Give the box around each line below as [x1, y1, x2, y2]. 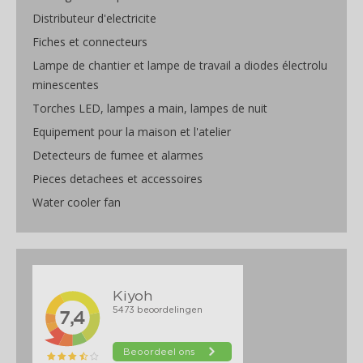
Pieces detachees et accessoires [32, 171, 203, 187]
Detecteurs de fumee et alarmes [32, 147, 203, 164]
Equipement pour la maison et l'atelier [32, 124, 231, 140]
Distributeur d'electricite [32, 11, 156, 27]
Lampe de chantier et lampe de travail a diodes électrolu [32, 58, 327, 74]
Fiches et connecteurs [32, 34, 147, 50]
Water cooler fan [32, 194, 121, 211]
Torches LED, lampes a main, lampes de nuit [32, 100, 267, 117]
